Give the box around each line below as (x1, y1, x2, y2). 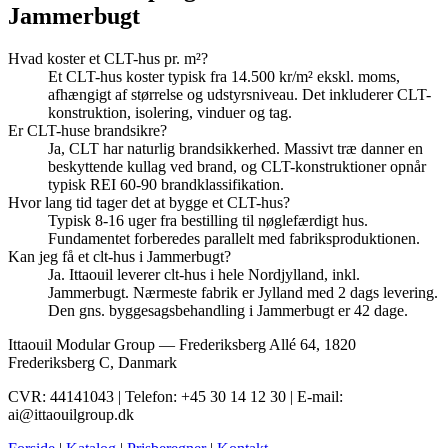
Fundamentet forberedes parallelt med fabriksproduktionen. (48, 230, 420, 248)
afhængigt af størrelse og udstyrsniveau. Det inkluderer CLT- (48, 86, 431, 104)
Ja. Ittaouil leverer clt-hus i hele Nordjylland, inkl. (48, 266, 360, 284)
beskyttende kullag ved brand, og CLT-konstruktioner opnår (48, 158, 426, 176)
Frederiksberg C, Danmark (8, 354, 177, 372)
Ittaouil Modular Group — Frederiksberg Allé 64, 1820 (8, 336, 356, 354)
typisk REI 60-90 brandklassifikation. (48, 176, 284, 194)
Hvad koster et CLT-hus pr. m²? (8, 50, 208, 68)
